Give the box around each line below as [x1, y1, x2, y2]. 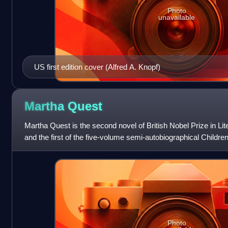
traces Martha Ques [24, 144, 91, 153]
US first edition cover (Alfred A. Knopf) [34, 62, 160, 71]
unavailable [158, 13, 195, 21]
